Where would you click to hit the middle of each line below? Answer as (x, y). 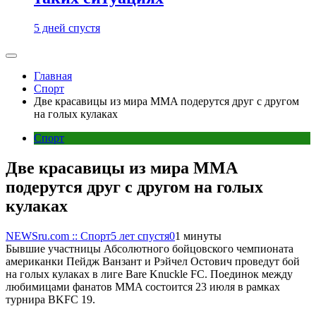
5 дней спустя (67, 28)
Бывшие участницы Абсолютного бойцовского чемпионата (150, 248)
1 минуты (198, 236)
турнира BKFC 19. (50, 299)
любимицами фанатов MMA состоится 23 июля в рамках (143, 286)
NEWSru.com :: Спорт (58, 236)
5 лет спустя (140, 236)
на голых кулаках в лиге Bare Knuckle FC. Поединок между (149, 274)
